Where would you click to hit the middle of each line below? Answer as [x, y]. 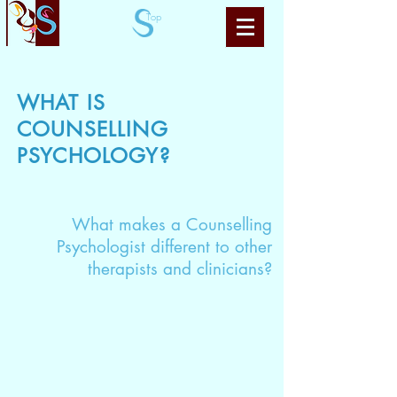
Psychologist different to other [164, 247]
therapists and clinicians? [180, 269]
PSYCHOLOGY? [93, 156]
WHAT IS [62, 103]
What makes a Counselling [172, 225]
